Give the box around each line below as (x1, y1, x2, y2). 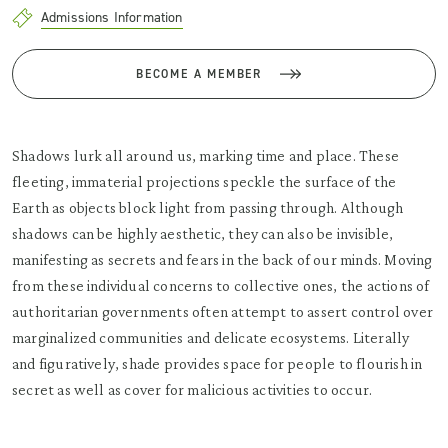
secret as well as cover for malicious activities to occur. (12, 381, 373, 398)
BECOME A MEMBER (136, 66, 262, 82)
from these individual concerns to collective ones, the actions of (12, 277, 430, 294)
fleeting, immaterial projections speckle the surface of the (12, 173, 397, 190)
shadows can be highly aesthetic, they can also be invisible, (12, 225, 394, 242)
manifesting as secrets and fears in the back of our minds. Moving (12, 251, 433, 268)
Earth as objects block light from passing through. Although (12, 199, 404, 216)
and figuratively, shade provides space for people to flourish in (12, 355, 423, 372)
